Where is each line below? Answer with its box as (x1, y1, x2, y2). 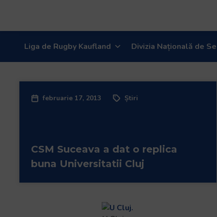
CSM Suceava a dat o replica (31, 143, 177, 155)
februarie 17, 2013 (43, 93, 101, 103)
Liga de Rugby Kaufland (24, 41, 111, 52)
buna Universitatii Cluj (31, 158, 144, 170)
